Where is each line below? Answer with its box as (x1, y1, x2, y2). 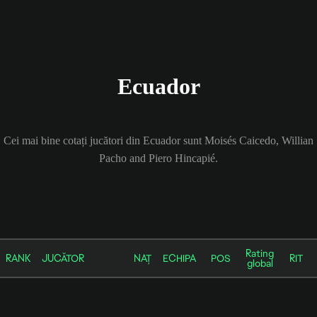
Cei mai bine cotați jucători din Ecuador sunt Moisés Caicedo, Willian (4, 134, 313, 146)
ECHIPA (163, 251, 196, 265)
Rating (246, 246, 274, 260)
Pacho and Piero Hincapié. (99, 151, 218, 164)
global (246, 256, 273, 270)
